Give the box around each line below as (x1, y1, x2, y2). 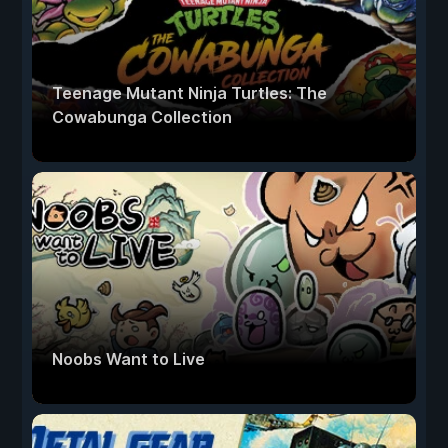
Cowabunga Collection (52, 107, 232, 128)
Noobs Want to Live (52, 349, 205, 370)
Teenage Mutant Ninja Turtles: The (52, 83, 327, 104)
